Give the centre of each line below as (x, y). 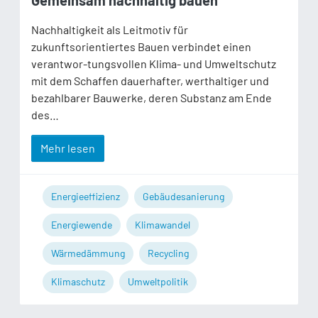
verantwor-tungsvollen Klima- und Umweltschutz (154, 64)
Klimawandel (163, 225)
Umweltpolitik (158, 282)
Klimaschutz (78, 282)
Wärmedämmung (88, 253)
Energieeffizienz (86, 197)
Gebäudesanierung (183, 197)
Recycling (168, 253)
